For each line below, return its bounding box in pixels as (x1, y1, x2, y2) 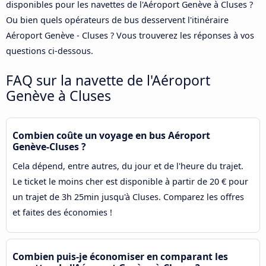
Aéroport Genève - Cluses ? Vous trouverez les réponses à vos (6, 30, 254, 42)
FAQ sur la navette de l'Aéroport (6, 71, 210, 90)
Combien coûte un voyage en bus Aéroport (12, 128, 210, 142)
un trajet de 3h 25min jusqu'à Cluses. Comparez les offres (12, 191, 244, 202)
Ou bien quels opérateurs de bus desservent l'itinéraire (6, 14, 229, 26)
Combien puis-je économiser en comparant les (12, 249, 228, 263)
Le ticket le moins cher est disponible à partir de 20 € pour (12, 175, 248, 187)
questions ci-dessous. (6, 45, 93, 57)
